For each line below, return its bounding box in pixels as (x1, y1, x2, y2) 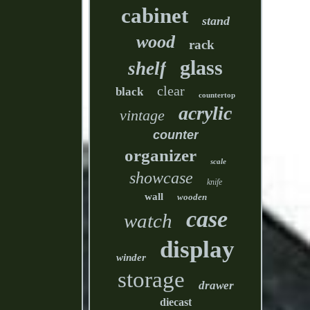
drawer (198, 279, 234, 292)
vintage (119, 107, 165, 124)
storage (117, 267, 185, 292)
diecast (159, 296, 192, 308)
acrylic (178, 102, 232, 124)
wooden (176, 192, 207, 202)
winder (116, 252, 147, 263)
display (160, 236, 235, 263)
